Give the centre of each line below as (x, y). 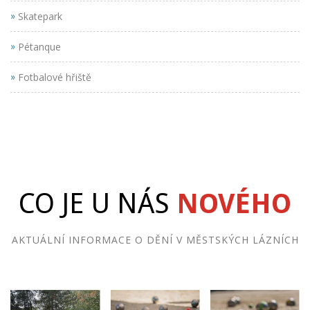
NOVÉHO (234, 204)
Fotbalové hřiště (53, 77)
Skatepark (39, 17)
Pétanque (38, 47)
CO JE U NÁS (98, 204)
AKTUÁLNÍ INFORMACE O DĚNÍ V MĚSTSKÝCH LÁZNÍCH (155, 240)
